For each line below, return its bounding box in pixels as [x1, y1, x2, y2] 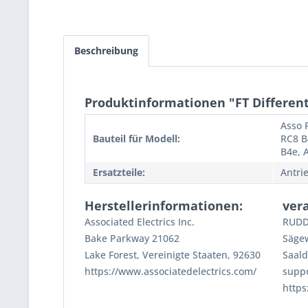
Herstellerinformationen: [85, 197, 243, 214]
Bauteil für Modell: [93, 132, 180, 146]
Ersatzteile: [93, 166, 145, 179]
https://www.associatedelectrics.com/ [85, 265, 256, 278]
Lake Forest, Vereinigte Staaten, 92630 [85, 248, 261, 262]
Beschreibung [74, 44, 138, 58]
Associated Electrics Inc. [85, 215, 195, 229]
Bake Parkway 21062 [85, 232, 179, 245]
